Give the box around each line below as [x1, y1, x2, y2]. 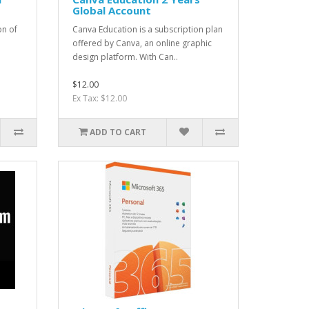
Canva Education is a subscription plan [72, 23, 223, 35]
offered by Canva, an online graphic [72, 37, 212, 49]
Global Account [72, 3, 151, 17]
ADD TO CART [89, 126, 146, 138]
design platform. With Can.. [72, 50, 178, 63]
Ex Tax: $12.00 [72, 92, 127, 104]
